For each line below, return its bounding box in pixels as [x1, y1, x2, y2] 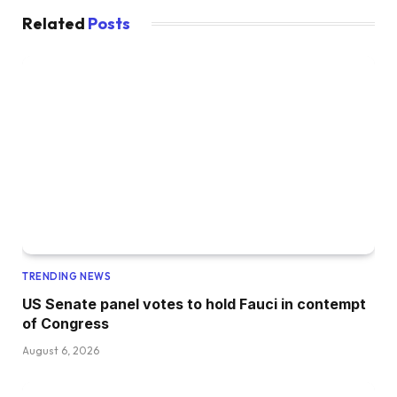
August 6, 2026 [22, 344, 99, 358]
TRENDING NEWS [22, 270, 112, 284]
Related [22, 13, 88, 35]
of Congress [22, 315, 109, 333]
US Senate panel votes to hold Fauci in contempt [22, 295, 366, 314]
